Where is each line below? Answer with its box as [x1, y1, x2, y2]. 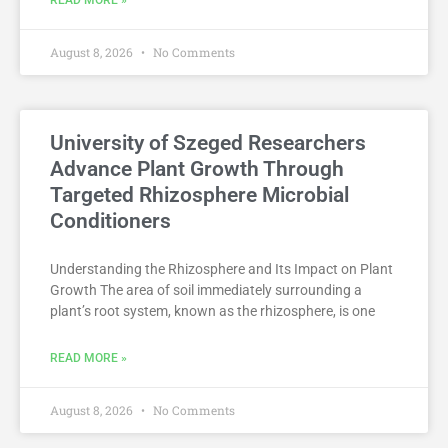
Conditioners [50, 209, 171, 234]
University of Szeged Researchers [50, 131, 366, 156]
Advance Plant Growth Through [50, 157, 344, 182]
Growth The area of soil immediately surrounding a [50, 282, 362, 299]
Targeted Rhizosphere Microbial [50, 183, 349, 208]
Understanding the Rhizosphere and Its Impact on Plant [50, 261, 393, 278]
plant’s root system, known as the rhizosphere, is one [50, 303, 375, 320]
